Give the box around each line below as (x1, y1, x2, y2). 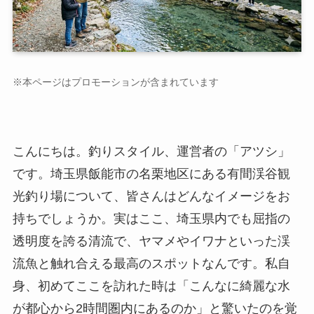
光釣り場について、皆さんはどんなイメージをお (12, 189, 290, 203)
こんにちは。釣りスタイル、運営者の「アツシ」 (12, 144, 290, 158)
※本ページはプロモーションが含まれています (12, 76, 219, 88)
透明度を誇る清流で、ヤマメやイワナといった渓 (12, 233, 290, 248)
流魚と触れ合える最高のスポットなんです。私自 (12, 256, 290, 271)
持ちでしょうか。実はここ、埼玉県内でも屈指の (12, 211, 290, 226)
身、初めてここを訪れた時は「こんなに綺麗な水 (12, 278, 290, 293)
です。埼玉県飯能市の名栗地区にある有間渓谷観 (12, 166, 290, 181)
